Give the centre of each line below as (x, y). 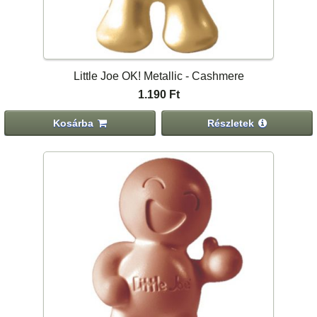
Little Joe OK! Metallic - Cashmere (158, 76)
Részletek (231, 123)
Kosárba (74, 123)
